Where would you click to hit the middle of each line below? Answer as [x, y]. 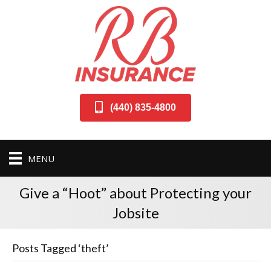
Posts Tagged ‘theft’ [60, 248]
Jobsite [135, 213]
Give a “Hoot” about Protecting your [135, 193]
